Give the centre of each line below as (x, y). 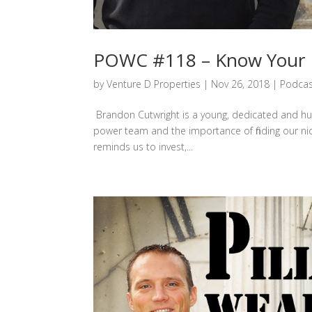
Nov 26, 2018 (241, 84)
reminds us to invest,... (143, 146)
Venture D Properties (154, 84)
